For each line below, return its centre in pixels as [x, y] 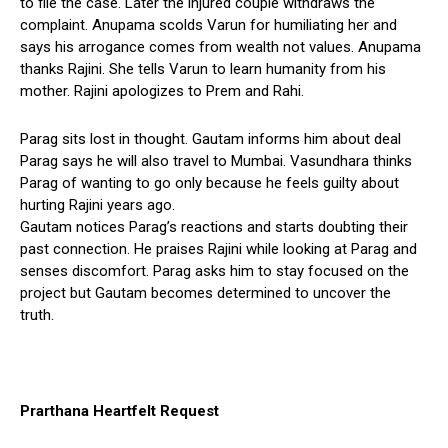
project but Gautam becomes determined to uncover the [205, 292]
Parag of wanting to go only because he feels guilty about [209, 182]
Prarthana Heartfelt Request [119, 410]
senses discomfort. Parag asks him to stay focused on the [214, 270]
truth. [37, 314]
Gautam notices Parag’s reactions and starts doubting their [214, 226]
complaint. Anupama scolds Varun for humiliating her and [208, 24]
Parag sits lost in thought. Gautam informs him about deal [210, 138]
